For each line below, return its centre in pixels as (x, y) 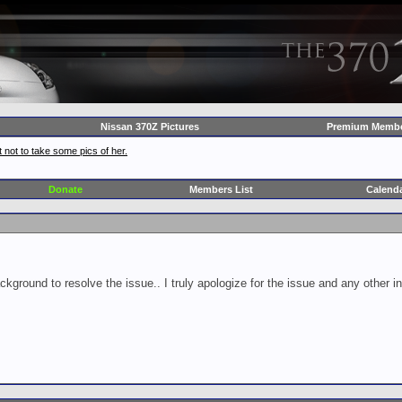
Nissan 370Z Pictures (149, 127)
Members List (221, 189)
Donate (66, 189)
